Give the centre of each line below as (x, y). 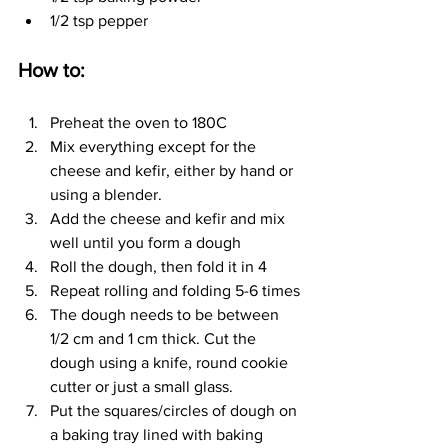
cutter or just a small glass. (141, 386)
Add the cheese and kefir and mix (169, 218)
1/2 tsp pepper (99, 20)
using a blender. (106, 194)
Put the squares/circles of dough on (175, 410)
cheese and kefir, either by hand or (173, 170)
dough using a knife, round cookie (171, 362)
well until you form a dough (145, 242)
